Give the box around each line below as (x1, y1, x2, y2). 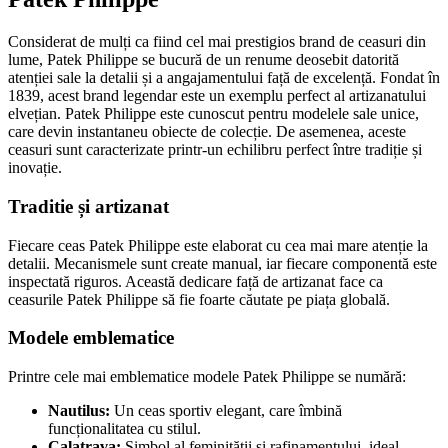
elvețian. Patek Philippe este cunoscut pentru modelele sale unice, (8, 105, 419, 123)
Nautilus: (48, 402, 110, 420)
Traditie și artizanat (8, 196, 169, 218)
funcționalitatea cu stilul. (48, 420, 201, 438)
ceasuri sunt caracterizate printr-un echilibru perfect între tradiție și (8, 141, 422, 159)
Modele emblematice (8, 327, 174, 349)
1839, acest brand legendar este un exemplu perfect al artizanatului (8, 87, 426, 105)
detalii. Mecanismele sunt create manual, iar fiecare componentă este (8, 254, 437, 272)
